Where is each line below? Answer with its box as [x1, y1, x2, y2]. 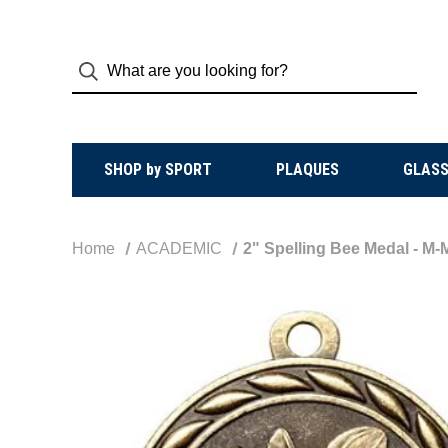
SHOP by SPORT [103, 160, 212, 179]
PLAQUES [275, 160, 339, 179]
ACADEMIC [135, 240, 222, 257]
